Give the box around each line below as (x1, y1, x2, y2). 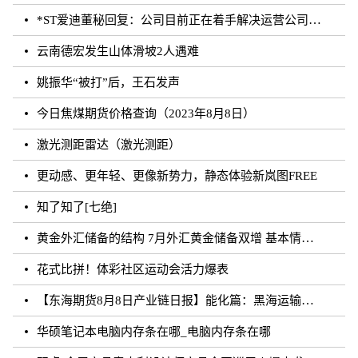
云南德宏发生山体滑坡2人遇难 (37, 44, 199, 58)
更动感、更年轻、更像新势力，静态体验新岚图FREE (37, 169, 317, 182)
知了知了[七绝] (37, 200, 117, 213)
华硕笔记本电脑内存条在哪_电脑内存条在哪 (37, 324, 271, 338)
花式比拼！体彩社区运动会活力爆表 (37, 262, 229, 276)
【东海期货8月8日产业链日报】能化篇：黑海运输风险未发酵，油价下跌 (37, 293, 301, 307)
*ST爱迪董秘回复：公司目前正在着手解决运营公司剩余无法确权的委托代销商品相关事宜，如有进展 (37, 13, 308, 26)
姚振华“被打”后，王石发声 (37, 75, 180, 89)
